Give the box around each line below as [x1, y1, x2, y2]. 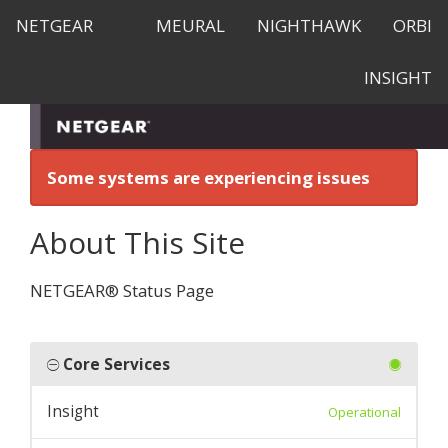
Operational [328, 402, 401, 421]
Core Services [63, 353, 170, 375]
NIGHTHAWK [257, 14, 361, 37]
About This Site [30, 222, 245, 264]
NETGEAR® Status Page [30, 279, 214, 303]
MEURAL [156, 14, 225, 37]
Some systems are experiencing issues [47, 166, 370, 190]
